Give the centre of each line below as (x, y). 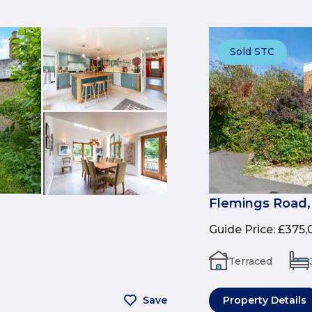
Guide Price (241, 229)
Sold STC (252, 51)
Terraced (250, 261)
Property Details (265, 300)
